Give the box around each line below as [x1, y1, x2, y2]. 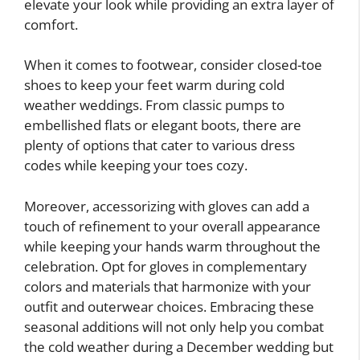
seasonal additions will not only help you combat [24, 317, 324, 336]
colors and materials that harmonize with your [24, 276, 311, 296]
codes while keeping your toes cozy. [24, 156, 247, 175]
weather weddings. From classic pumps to [24, 96, 284, 115]
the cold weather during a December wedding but [24, 337, 333, 356]
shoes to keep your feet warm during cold [24, 76, 284, 95]
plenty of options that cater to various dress [24, 136, 295, 155]
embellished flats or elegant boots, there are [24, 116, 301, 135]
